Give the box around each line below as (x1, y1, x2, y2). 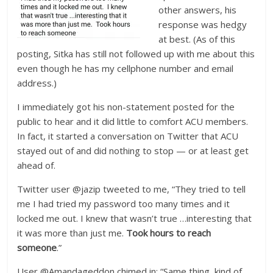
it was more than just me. (17, 227, 127, 239)
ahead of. (17, 159, 56, 172)
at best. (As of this (158, 33, 236, 46)
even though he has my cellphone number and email (17, 62, 234, 75)
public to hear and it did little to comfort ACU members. (17, 115, 249, 128)
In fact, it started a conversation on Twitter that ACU (17, 130, 239, 143)
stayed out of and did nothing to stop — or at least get (17, 144, 249, 157)
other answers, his (158, 4, 237, 16)
